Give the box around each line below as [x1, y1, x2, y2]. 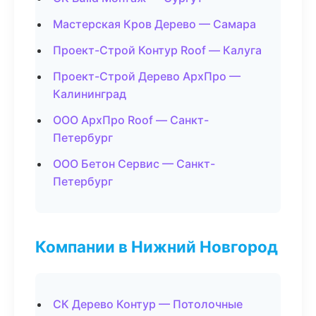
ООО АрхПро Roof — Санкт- [53, 113, 209, 127]
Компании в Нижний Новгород [35, 237, 278, 256]
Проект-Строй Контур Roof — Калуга [53, 43, 262, 57]
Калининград [53, 87, 126, 101]
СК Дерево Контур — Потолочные [53, 297, 243, 311]
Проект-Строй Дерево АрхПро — [53, 69, 241, 83]
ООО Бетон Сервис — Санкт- [53, 157, 215, 171]
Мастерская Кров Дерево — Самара [53, 17, 256, 31]
